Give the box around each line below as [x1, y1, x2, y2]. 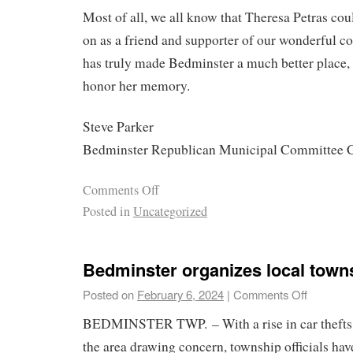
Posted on [83, 285, 134, 303]
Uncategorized [133, 203, 207, 221]
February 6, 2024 [137, 285, 224, 303]
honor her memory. [83, 76, 190, 95]
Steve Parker [83, 117, 154, 136]
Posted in [83, 203, 130, 221]
